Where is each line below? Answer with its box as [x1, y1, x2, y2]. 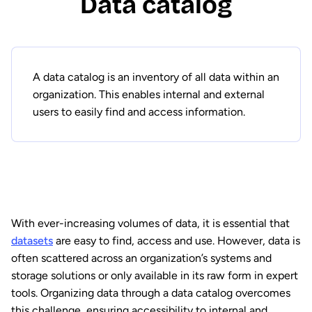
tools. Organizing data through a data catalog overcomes [11, 286, 290, 299]
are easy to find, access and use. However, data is [53, 234, 300, 247]
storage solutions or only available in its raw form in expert [11, 269, 298, 282]
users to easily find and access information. [33, 105, 245, 118]
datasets [11, 234, 53, 247]
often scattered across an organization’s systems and [11, 251, 272, 265]
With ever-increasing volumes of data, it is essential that [11, 217, 290, 230]
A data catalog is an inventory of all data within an [33, 70, 279, 84]
